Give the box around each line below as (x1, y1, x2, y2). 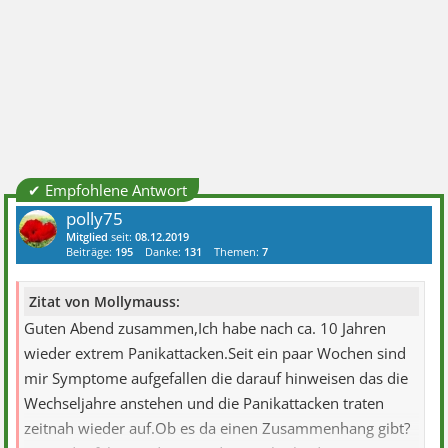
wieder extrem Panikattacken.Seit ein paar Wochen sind (24, 342, 407, 364)
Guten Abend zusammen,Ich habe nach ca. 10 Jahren (24, 317, 387, 339)
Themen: (214, 244, 263, 259)
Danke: (145, 244, 185, 259)
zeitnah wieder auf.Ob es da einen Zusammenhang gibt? (24, 417, 411, 439)
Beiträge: (66, 244, 116, 259)
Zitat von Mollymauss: (29, 291, 181, 311)
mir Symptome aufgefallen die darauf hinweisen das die (24, 367, 409, 389)
